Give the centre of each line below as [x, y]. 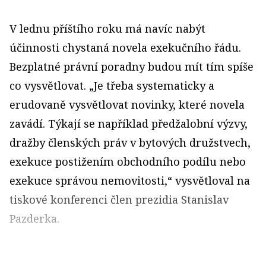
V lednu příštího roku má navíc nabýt [107, 28]
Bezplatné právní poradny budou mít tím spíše [132, 66]
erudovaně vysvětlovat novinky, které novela [127, 104]
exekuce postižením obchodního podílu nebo [128, 161]
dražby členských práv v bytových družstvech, [130, 142]
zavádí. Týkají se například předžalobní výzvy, [129, 123]
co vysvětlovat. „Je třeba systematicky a [112, 85]
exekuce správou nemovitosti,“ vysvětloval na [130, 180]
